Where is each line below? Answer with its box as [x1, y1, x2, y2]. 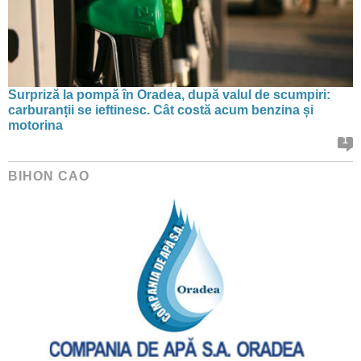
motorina [8, 118, 63, 132]
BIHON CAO [8, 168, 89, 183]
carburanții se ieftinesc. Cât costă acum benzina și [8, 102, 313, 117]
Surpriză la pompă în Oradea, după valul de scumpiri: [8, 87, 330, 102]
